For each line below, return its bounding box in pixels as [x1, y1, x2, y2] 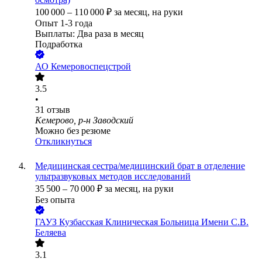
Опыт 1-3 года [35, 18, 92, 29]
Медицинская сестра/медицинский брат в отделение [35, 161, 245, 171]
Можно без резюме [35, 126, 111, 136]
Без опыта [35, 195, 75, 205]
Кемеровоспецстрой [51, 61, 131, 72]
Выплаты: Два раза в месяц [35, 29, 144, 39]
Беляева [35, 227, 66, 238]
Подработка [35, 39, 82, 50]
